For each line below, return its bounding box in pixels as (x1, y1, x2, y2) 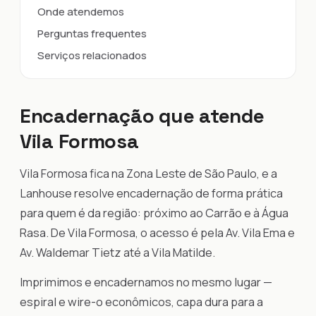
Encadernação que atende (20, 103, 265, 128)
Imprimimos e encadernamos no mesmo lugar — (20, 274, 272, 290)
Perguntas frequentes (37, 26, 147, 41)
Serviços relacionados (37, 48, 147, 63)
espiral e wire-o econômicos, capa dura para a (20, 293, 263, 310)
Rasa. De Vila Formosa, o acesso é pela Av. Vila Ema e (20, 224, 295, 241)
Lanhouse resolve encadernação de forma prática (20, 185, 283, 201)
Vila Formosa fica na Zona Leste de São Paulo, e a (20, 165, 277, 181)
